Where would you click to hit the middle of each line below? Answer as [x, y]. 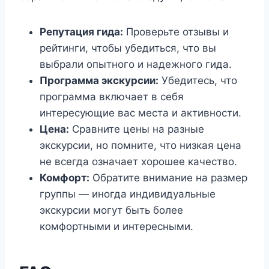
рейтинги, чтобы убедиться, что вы [128, 48]
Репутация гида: [81, 32]
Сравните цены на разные [137, 129]
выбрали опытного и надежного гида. [136, 64]
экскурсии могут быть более [111, 210]
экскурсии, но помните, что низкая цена [141, 145]
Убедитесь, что [198, 80]
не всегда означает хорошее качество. [138, 162]
